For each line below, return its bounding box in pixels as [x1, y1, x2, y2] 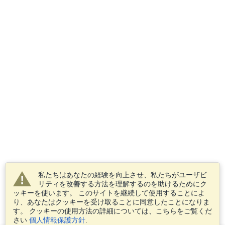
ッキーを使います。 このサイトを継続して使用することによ [13, 189, 205, 197]
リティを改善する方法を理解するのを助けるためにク [38, 180, 207, 188]
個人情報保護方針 [29, 216, 85, 224]
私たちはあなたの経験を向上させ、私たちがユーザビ [38, 171, 207, 179]
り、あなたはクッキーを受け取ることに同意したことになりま [13, 198, 210, 206]
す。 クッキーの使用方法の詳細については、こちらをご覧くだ [13, 207, 212, 215]
